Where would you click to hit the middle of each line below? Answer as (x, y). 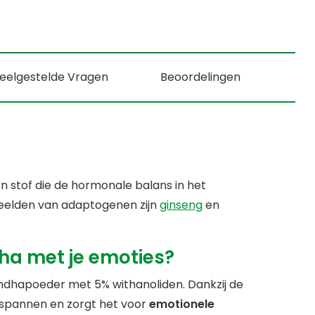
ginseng (181, 205)
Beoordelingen (201, 77)
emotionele (181, 304)
